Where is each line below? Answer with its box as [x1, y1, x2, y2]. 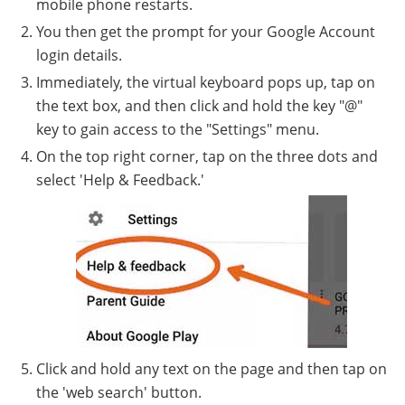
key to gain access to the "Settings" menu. [36, 119, 319, 139]
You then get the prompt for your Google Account [36, 22, 375, 42]
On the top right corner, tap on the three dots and [36, 146, 378, 166]
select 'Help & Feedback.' [36, 170, 204, 190]
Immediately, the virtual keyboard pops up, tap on [36, 72, 375, 92]
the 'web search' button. [36, 382, 202, 402]
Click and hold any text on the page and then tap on [36, 359, 387, 379]
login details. [36, 45, 122, 65]
